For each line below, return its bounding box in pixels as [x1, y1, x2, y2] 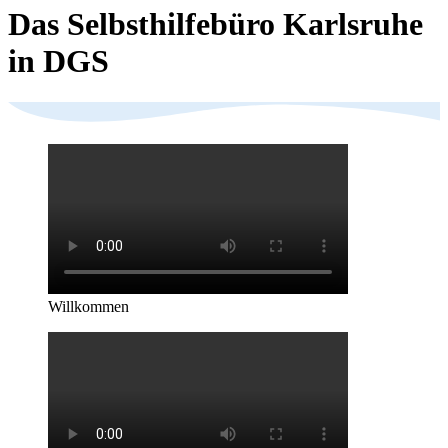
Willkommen [48, 298, 129, 316]
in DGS [8, 43, 109, 80]
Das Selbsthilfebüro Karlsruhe [8, 6, 423, 43]
